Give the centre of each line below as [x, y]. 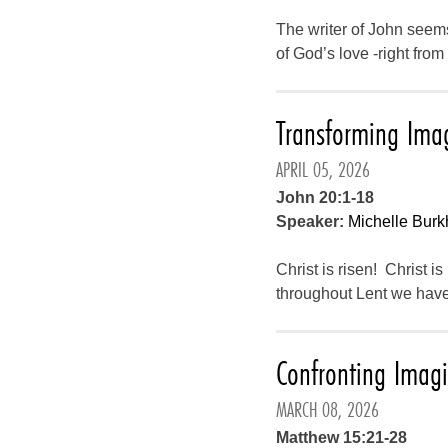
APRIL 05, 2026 [323, 169]
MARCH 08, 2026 [328, 409]
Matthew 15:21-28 [342, 437]
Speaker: [310, 221]
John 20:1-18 [325, 197]
